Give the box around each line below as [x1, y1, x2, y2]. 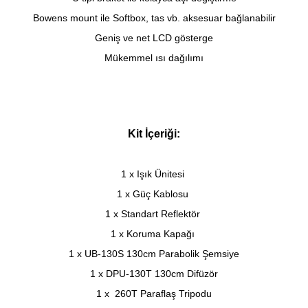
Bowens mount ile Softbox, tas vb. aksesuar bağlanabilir [32, 12, 276, 24]
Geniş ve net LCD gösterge [95, 32, 213, 44]
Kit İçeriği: [128, 127, 180, 140]
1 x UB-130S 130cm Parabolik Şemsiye [69, 247, 239, 259]
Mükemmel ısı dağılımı [104, 52, 203, 64]
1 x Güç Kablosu [117, 188, 191, 199]
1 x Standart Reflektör [105, 208, 203, 219]
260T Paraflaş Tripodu [112, 287, 212, 299]
